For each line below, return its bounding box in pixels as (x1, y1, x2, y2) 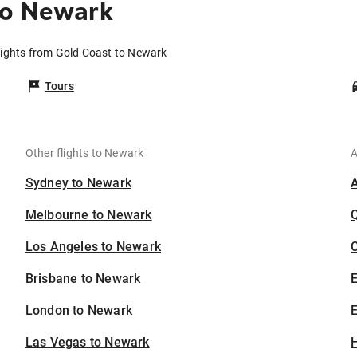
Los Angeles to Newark (25, 239, 162, 255)
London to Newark (25, 303, 133, 319)
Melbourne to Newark (25, 207, 152, 223)
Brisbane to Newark (25, 271, 141, 287)
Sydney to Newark (25, 175, 132, 191)
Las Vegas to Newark (25, 335, 150, 351)
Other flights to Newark (25, 147, 144, 160)
